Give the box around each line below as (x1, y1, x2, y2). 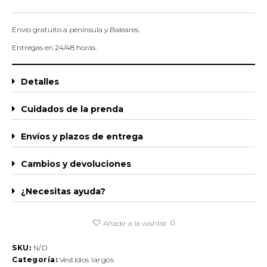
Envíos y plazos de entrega (21, 131, 143, 142)
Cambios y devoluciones (21, 158, 131, 169)
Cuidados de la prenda (21, 103, 123, 114)
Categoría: (12, 254, 57, 264)
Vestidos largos (59, 254, 114, 264)
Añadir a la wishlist (103, 218, 167, 228)
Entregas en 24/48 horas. (12, 42, 97, 52)
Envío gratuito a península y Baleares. (12, 24, 139, 34)
